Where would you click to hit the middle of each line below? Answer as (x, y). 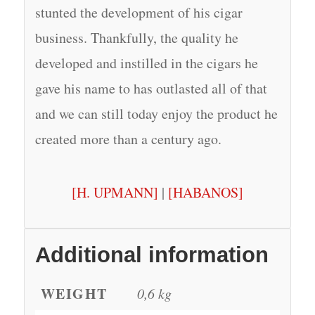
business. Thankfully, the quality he (136, 37)
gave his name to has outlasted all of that (151, 88)
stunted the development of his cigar (139, 12)
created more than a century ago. (128, 139)
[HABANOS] (205, 192)
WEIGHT (74, 293)
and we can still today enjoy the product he (156, 113)
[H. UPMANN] (115, 192)
